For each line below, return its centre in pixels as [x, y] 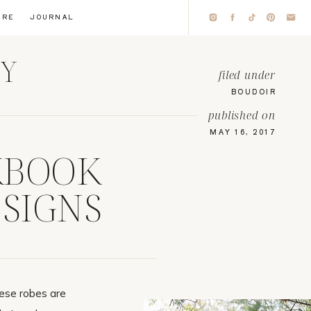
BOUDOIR [253, 91]
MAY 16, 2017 [243, 132]
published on [242, 115]
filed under [247, 75]
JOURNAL [52, 17]
